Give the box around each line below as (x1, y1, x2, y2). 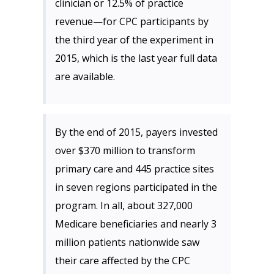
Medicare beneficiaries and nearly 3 (55, 217, 217, 231)
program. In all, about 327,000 (55, 199, 193, 212)
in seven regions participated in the (55, 180, 217, 194)
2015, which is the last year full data (55, 51, 217, 65)
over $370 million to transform (55, 144, 195, 157)
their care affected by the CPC (55, 254, 190, 267)
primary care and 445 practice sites (55, 162, 214, 176)
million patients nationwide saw (55, 235, 199, 249)
